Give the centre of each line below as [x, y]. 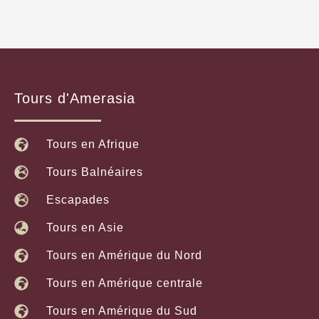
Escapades [78, 200]
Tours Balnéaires [95, 172]
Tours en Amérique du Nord [124, 255]
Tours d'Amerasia [75, 98]
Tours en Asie [85, 228]
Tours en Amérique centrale [125, 283]
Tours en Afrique [93, 144]
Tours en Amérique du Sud [122, 311]
